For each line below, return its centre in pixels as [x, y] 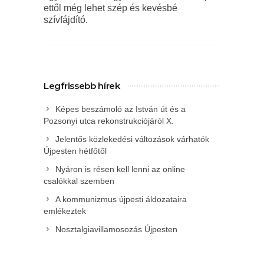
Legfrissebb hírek [82, 85]
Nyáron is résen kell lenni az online [120, 169]
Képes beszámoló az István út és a [121, 109]
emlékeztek [65, 211]
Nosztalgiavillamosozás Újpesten [116, 229]
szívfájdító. [66, 19]
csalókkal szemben [79, 181]
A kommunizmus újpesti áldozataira [121, 199]
